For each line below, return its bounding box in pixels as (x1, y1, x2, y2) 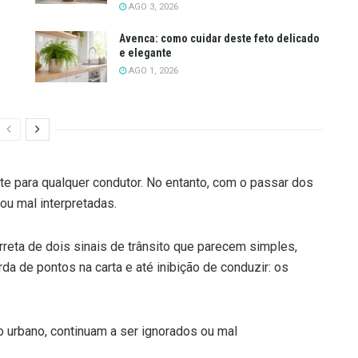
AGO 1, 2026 (126, 65, 178, 76)
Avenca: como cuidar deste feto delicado (119, 31, 320, 45)
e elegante (119, 46, 172, 59)
